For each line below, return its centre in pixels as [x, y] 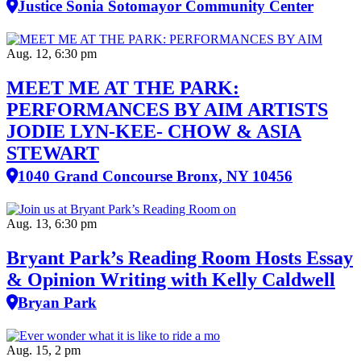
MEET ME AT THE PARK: [123, 87]
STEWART [53, 153]
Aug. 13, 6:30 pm [52, 223]
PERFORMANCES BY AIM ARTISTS [167, 109]
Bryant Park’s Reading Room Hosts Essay [180, 257]
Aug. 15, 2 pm [44, 350]
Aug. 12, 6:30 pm [52, 54]
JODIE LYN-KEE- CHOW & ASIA [154, 131]
